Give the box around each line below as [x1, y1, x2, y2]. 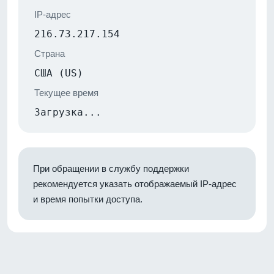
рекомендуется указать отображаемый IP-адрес [33, 178, 237, 189]
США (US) [34, 67, 83, 79]
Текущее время [34, 87, 98, 98]
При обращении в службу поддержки [33, 163, 189, 174]
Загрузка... [34, 106, 102, 118]
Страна [34, 48, 65, 59]
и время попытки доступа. [33, 193, 143, 204]
